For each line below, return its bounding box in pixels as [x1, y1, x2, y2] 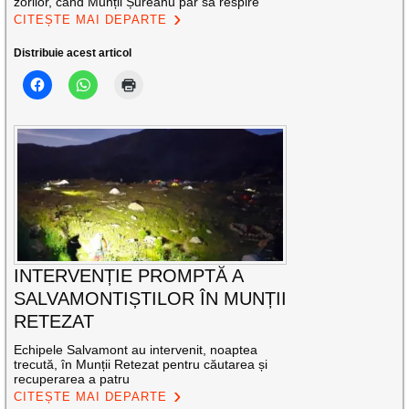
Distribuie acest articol [14, 46, 132, 59]
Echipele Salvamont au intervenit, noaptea [14, 342, 258, 358]
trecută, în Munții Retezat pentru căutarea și [14, 357, 268, 372]
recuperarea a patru [14, 372, 131, 387]
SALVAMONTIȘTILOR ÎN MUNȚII [14, 288, 288, 309]
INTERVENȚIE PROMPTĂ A [14, 266, 244, 287]
